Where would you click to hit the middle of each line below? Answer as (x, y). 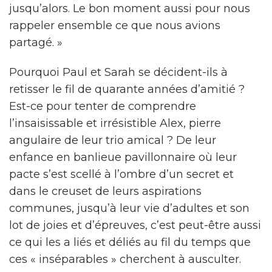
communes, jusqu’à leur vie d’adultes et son (129, 208)
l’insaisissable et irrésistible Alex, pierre (115, 123)
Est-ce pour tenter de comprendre (103, 106)
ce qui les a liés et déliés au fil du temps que (130, 242)
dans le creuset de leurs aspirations (105, 191)
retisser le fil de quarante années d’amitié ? (127, 89)
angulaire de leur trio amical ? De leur (113, 140)
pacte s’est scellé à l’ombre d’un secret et (121, 174)
